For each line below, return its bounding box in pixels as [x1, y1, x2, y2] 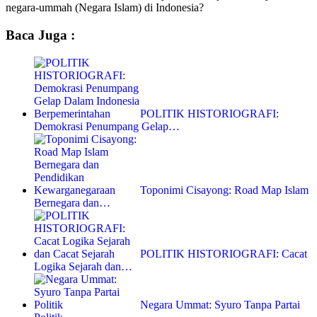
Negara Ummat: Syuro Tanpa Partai [140, 298, 300, 311]
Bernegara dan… [34, 196, 110, 209]
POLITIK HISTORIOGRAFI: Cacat [140, 247, 307, 260]
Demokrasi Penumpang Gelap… [34, 120, 180, 132]
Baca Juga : [6, 27, 75, 42]
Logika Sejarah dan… [34, 260, 132, 272]
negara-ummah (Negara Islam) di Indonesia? [6, 1, 204, 14]
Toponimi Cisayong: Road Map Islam [140, 183, 309, 196]
